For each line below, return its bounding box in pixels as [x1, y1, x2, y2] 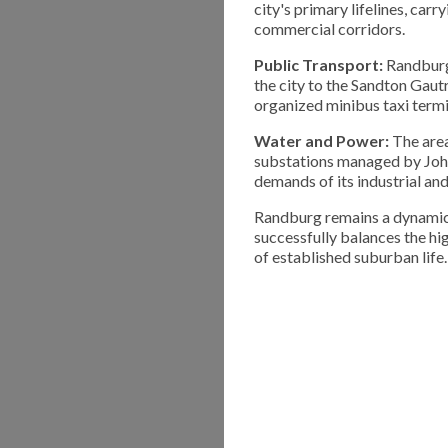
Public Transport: [254, 54, 383, 74]
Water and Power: [254, 130, 389, 150]
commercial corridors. [254, 18, 405, 38]
